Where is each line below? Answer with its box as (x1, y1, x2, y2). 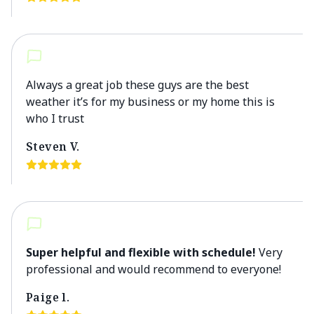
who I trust (26, 111, 84, 126)
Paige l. (26, 289, 70, 305)
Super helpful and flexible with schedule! (26, 245, 256, 260)
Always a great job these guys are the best (26, 77, 249, 93)
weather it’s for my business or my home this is (26, 94, 275, 109)
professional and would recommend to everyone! (26, 261, 281, 277)
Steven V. (26, 139, 80, 154)
